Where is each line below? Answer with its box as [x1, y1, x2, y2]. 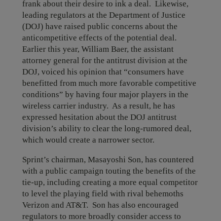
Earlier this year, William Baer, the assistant [22, 44, 174, 54]
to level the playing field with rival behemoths [22, 189, 184, 198]
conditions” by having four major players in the [22, 90, 188, 99]
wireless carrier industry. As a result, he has [22, 101, 175, 110]
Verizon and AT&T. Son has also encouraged [22, 200, 179, 210]
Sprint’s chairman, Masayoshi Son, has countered [22, 155, 194, 164]
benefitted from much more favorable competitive [22, 78, 196, 88]
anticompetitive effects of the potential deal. [22, 33, 179, 42]
